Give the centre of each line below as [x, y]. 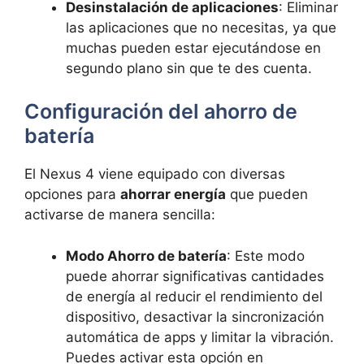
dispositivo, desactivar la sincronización [195, 316]
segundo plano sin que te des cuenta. [189, 68]
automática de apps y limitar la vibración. [200, 337]
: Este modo [266, 256]
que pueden [267, 195]
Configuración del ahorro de [161, 112]
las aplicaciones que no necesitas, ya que [201, 27]
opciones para [72, 195]
